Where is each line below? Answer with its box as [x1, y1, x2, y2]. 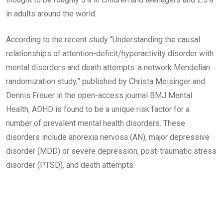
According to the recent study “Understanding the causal [6, 35, 200, 44]
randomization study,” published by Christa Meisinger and [6, 77, 205, 86]
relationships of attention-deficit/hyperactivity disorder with [6, 49, 214, 58]
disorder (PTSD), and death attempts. [6, 160, 135, 170]
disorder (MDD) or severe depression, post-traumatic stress [6, 146, 217, 156]
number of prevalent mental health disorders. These [6, 118, 185, 128]
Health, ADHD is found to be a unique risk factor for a [6, 105, 190, 114]
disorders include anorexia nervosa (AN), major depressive [6, 132, 210, 142]
